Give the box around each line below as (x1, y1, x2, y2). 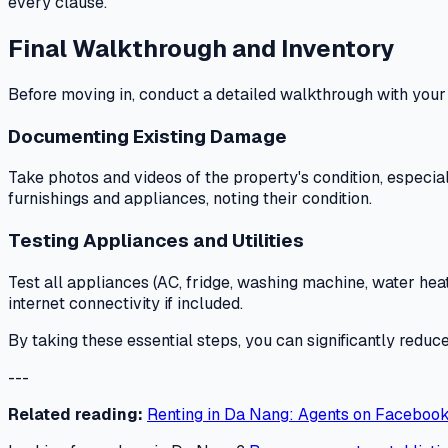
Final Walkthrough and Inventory (8, 33, 394, 65)
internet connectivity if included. (8, 292, 243, 314)
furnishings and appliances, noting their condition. (8, 188, 372, 210)
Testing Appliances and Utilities (8, 228, 304, 254)
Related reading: (8, 403, 143, 425)
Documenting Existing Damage (8, 123, 287, 149)
